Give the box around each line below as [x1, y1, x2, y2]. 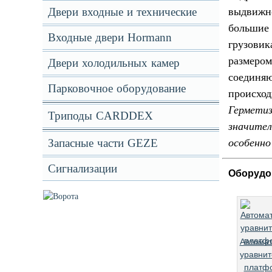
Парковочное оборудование [47, 82, 186, 95]
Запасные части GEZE [47, 137, 158, 149]
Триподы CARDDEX [47, 109, 153, 122]
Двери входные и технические [47, 5, 197, 18]
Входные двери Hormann [47, 31, 172, 44]
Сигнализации [47, 162, 117, 175]
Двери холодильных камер [47, 56, 180, 69]
